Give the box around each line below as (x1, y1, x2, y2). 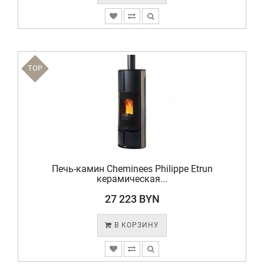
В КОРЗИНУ (112, 221, 159, 229)
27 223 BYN (104, 193, 160, 205)
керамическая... (97, 173, 167, 184)
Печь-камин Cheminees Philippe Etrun (51, 163, 213, 174)
